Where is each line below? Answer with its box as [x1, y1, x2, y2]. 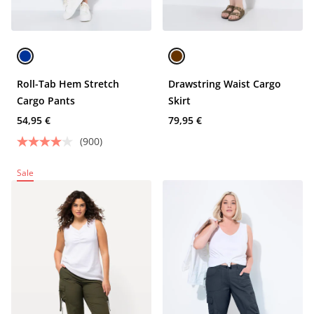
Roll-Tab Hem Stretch [17, 77, 119, 90]
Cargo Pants [17, 94, 75, 107]
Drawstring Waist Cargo [168, 77, 281, 90]
